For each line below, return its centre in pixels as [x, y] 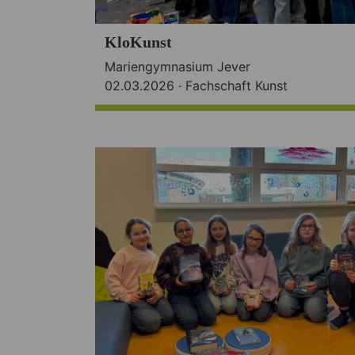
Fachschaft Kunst [237, 85]
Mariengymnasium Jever [177, 66]
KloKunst [138, 42]
